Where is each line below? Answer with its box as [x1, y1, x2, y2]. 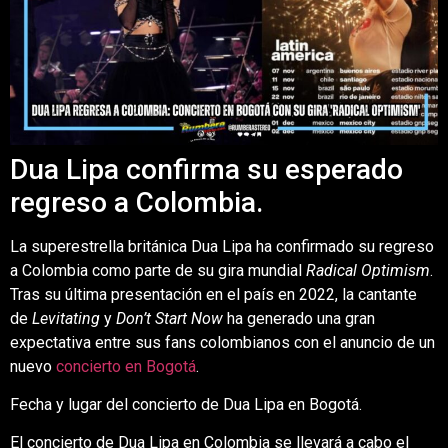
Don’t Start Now [116, 308, 223, 328]
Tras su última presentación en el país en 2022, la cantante [10, 284, 417, 304]
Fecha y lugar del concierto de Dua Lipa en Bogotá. [10, 394, 362, 414]
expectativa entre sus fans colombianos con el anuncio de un [10, 332, 435, 352]
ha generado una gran [223, 308, 375, 328]
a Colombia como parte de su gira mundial [10, 260, 306, 280]
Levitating [32, 308, 100, 328]
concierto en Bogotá [56, 356, 196, 376]
